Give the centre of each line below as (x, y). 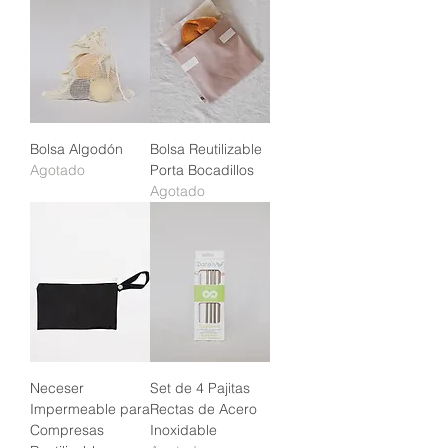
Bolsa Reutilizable (206, 148)
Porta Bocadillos (202, 169)
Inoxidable (183, 429)
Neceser (57, 387)
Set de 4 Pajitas (200, 387)
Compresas (67, 429)
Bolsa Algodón (76, 148)
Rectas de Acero (203, 408)
